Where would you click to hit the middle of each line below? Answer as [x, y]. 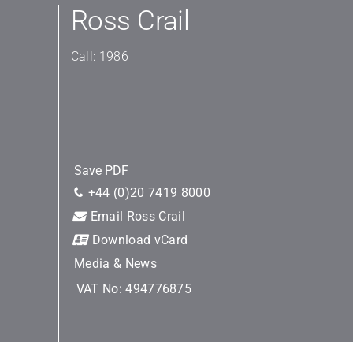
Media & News [116, 263]
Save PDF [102, 171]
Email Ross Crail [136, 216]
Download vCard [138, 240]
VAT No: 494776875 [134, 289]
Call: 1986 [99, 56]
